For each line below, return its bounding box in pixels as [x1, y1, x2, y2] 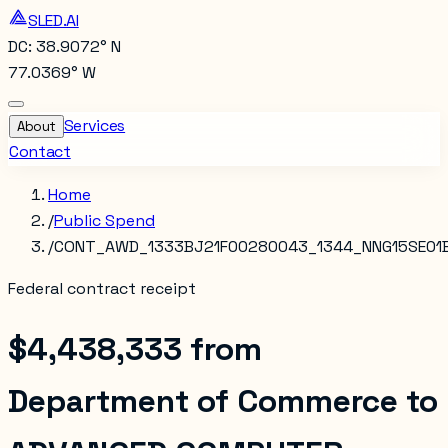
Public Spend [54, 210, 155, 231]
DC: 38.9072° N [8, 36, 121, 57]
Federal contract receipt [8, 278, 196, 299]
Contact [9, 141, 71, 162]
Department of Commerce [8, 381, 398, 422]
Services [63, 115, 126, 136]
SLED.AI [28, 10, 79, 31]
